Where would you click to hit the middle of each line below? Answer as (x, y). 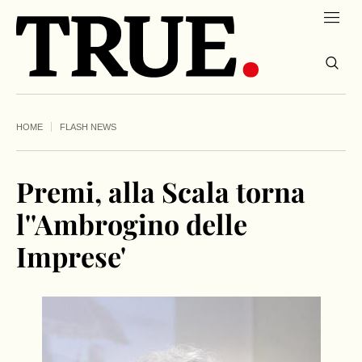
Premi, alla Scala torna (161, 192)
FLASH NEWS (88, 127)
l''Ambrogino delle (132, 224)
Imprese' (71, 257)
